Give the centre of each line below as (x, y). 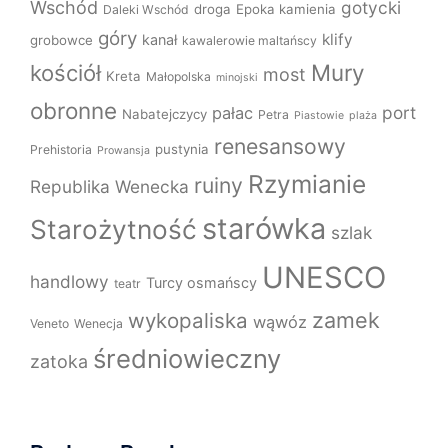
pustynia (182, 149)
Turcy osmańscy (201, 283)
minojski (237, 78)
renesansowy (280, 146)
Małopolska (178, 77)
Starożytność (113, 230)
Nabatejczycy (164, 114)
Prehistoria (61, 150)
